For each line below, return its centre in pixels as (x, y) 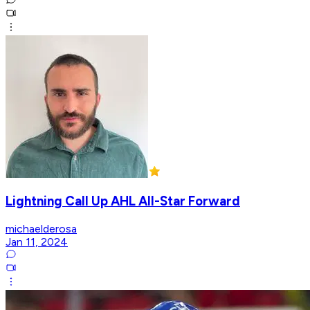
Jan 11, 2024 (37, 242)
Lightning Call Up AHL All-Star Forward (123, 201)
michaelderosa (41, 229)
